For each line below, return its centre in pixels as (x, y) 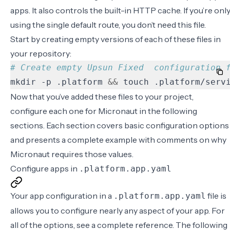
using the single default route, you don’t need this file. (108, 25)
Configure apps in (45, 168)
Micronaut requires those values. (72, 154)
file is (216, 196)
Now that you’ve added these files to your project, (102, 97)
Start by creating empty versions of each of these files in (116, 39)
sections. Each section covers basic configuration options (120, 125)
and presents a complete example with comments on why (118, 140)
